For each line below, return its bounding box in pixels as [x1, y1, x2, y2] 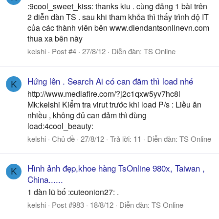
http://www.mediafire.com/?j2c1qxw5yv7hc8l [27, 88, 180, 99]
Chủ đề [52, 133, 75, 144]
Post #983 [52, 199, 84, 210]
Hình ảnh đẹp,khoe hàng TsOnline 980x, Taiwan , [27, 161, 205, 174]
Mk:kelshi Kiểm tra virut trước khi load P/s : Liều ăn [27, 98, 201, 110]
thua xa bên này [27, 33, 83, 44]
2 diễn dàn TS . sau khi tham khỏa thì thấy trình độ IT [27, 11, 209, 23]
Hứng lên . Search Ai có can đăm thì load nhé [27, 74, 193, 87]
